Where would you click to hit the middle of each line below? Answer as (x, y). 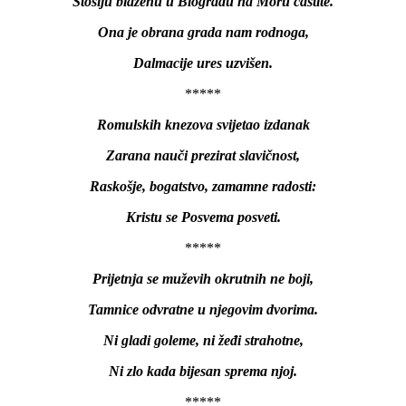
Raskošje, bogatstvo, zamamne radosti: (203, 186)
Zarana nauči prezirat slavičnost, (203, 155)
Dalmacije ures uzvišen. (203, 63)
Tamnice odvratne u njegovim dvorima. (203, 309)
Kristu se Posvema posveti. (203, 217)
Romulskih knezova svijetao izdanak (203, 124)
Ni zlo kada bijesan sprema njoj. (203, 371)
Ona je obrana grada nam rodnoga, (203, 32)
